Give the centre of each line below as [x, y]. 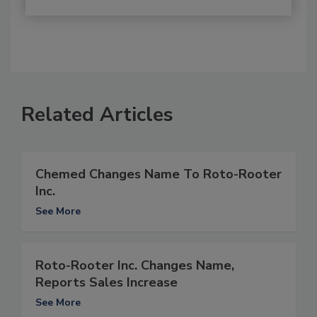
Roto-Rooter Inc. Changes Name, [135, 266]
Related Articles [97, 115]
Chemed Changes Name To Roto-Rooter [158, 174]
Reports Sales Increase [106, 283]
